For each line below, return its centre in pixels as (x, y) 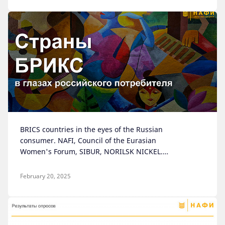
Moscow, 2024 (44, 162)
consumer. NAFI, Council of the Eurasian (88, 140)
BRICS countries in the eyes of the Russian (91, 129)
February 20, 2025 (45, 176)
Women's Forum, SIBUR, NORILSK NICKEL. (91, 151)
